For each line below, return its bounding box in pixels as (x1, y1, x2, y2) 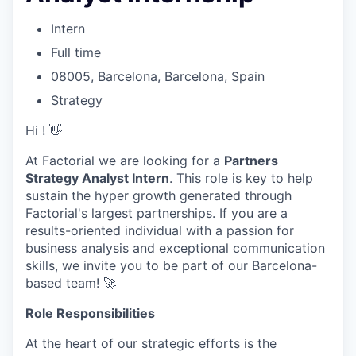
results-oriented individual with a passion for (25, 222, 294, 238)
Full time (51, 44, 101, 60)
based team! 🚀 (25, 274, 116, 291)
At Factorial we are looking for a (25, 152, 224, 168)
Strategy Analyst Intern (25, 169, 169, 186)
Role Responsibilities (25, 304, 155, 321)
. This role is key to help (169, 169, 313, 186)
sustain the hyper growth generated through (25, 187, 292, 203)
